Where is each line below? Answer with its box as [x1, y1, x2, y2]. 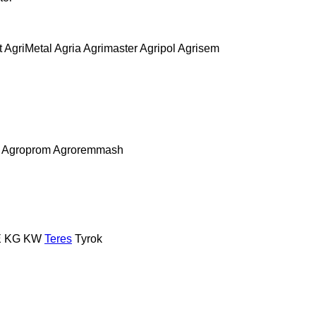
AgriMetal [4, 42, 52, 54]
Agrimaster [83, 42, 138, 54]
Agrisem [178, 42, 219, 54]
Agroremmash [53, 143, 123, 156]
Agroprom [1, 143, 51, 156]
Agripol [140, 42, 176, 54]
